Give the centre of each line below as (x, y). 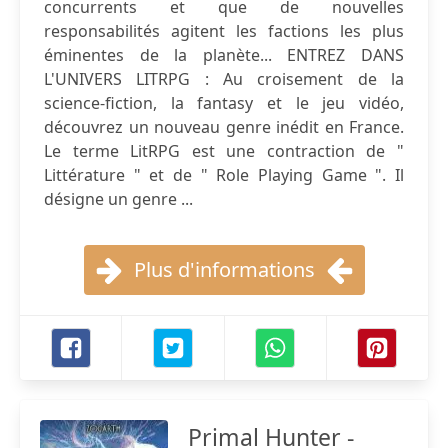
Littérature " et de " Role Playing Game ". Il (224, 175)
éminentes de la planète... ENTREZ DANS (224, 55)
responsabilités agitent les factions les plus (224, 31)
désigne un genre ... (118, 199)
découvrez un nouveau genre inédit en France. (224, 127)
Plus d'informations (224, 269)
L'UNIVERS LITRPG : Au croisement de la (224, 79)
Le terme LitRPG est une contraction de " (224, 151)
